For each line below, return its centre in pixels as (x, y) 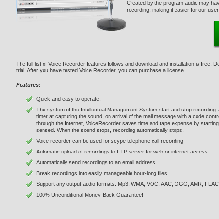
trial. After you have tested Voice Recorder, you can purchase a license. (101, 70)
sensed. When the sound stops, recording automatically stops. (110, 130)
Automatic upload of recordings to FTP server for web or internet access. (123, 152)
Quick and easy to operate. (68, 99)
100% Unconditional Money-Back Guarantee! (90, 195)
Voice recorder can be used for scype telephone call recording (110, 141)
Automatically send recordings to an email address (96, 162)
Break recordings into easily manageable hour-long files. (102, 173)
